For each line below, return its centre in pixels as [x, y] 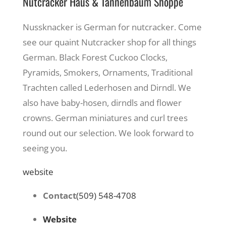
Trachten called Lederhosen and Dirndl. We [107, 88]
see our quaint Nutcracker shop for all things [109, 42]
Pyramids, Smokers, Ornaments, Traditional [108, 73]
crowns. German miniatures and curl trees [105, 118]
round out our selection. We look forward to [108, 133]
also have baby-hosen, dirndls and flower [102, 103]
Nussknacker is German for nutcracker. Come [112, 27]
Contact [60, 196]
